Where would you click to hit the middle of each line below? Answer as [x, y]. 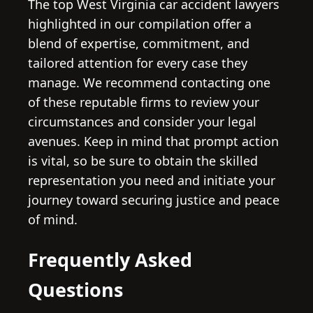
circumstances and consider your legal [142, 121]
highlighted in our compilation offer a [140, 23]
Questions [75, 290]
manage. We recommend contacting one [149, 82]
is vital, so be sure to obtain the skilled [143, 160]
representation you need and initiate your [152, 180]
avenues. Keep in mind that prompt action [153, 141]
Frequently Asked [110, 260]
